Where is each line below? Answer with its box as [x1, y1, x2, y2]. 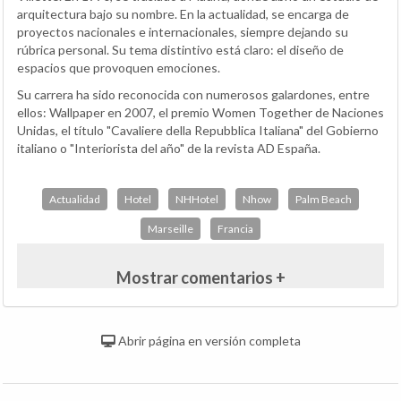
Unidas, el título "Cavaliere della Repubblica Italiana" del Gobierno [17, 122, 379, 138]
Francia [218, 221, 253, 235]
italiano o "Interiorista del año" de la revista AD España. [17, 140, 320, 156]
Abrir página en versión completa [115, 332, 301, 348]
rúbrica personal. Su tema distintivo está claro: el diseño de [17, 41, 344, 57]
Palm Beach [295, 192, 352, 206]
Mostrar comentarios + [115, 267, 286, 287]
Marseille [148, 221, 193, 235]
